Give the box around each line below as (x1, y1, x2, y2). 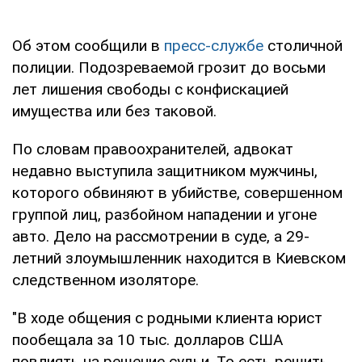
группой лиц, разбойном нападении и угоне (12, 204, 317, 224)
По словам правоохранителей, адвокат (12, 139, 293, 158)
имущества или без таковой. (12, 101, 217, 120)
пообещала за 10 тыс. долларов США (12, 330, 283, 349)
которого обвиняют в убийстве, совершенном (12, 183, 343, 202)
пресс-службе (164, 36, 263, 55)
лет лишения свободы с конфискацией (12, 79, 288, 99)
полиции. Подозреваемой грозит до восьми (12, 57, 326, 77)
